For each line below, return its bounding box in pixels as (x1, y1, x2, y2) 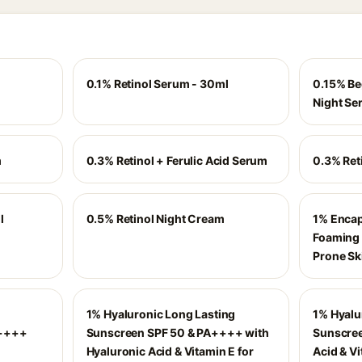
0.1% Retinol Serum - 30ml (86, 77, 229, 90)
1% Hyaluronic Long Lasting (86, 307, 236, 321)
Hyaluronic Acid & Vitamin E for (86, 344, 254, 358)
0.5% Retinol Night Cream (86, 212, 225, 225)
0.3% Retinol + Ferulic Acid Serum (86, 154, 268, 167)
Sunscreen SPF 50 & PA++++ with (86, 326, 269, 339)
